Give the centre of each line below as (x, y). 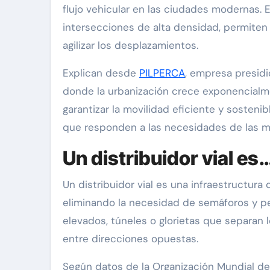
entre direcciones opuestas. (130, 239)
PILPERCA (162, 73)
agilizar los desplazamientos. (130, 45)
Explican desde (101, 73)
